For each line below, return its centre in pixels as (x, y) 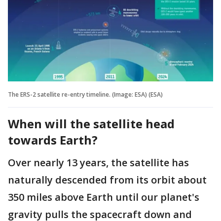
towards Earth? (53, 140)
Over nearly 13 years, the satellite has (98, 163)
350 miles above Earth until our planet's (104, 197)
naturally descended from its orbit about (107, 180)
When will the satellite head (91, 124)
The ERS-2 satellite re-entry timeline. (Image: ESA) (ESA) (85, 95)
